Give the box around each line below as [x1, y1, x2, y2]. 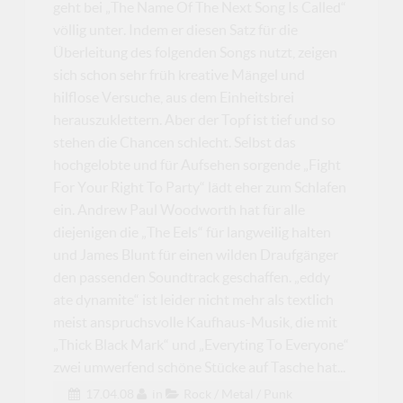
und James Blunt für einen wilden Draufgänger [53, 246, 339, 263]
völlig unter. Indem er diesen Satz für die [53, 21, 299, 38]
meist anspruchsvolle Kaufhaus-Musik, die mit [53, 313, 338, 330]
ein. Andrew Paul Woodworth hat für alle [53, 201, 306, 218]
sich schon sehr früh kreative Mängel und [53, 66, 306, 83]
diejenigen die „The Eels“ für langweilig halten [53, 223, 332, 240]
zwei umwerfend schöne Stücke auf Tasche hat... [53, 358, 346, 375]
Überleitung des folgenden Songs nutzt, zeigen [53, 43, 338, 60]
